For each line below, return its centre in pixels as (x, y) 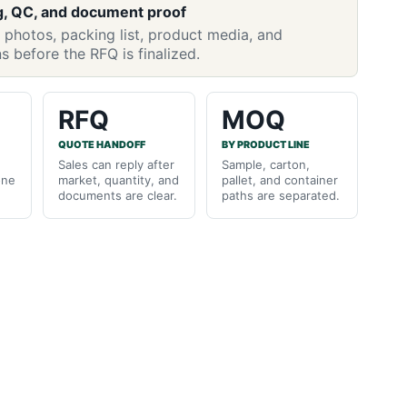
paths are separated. (280, 195)
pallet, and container (279, 179)
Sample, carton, (265, 164)
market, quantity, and (118, 179)
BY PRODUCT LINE (265, 144)
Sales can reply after (116, 164)
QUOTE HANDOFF (101, 144)
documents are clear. (117, 195)
